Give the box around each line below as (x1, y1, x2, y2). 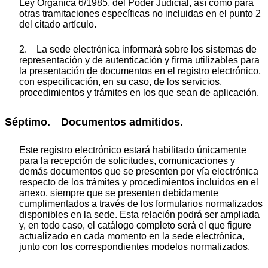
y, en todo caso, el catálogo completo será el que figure (19, 220, 251, 231)
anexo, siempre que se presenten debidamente (19, 188, 218, 199)
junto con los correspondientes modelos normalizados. (19, 242, 250, 252)
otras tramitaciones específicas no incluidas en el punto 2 (19, 8, 261, 19)
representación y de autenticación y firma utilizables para (19, 54, 260, 65)
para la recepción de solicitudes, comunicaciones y (19, 156, 235, 166)
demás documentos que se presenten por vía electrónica (19, 166, 258, 177)
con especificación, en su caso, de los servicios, (19, 76, 222, 87)
